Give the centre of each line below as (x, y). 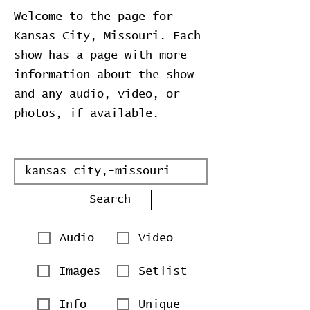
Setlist (163, 271)
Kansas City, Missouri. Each (107, 36)
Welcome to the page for (93, 17)
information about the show (104, 75)
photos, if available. (86, 114)
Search (110, 200)
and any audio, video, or (97, 94)
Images (80, 271)
